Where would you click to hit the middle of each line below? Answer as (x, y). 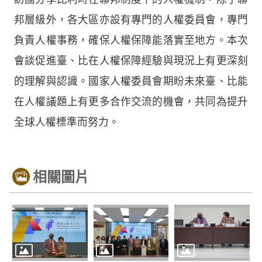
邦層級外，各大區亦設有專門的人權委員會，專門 (131, 20)
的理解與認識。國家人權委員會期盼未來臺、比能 (131, 81)
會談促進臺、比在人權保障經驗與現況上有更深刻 (131, 61)
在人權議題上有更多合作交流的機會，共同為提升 (131, 101)
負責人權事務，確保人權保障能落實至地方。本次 (131, 40)
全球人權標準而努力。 (67, 122)
